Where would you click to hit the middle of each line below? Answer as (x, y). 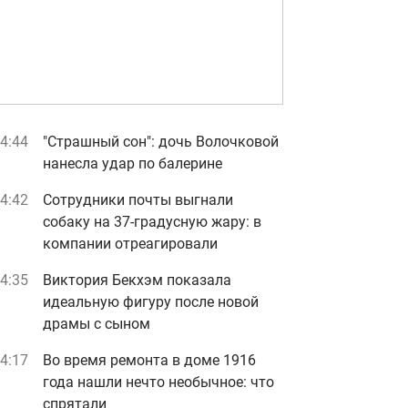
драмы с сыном (97, 324)
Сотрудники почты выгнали (138, 200)
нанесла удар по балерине (133, 163)
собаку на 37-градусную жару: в (152, 222)
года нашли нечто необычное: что (158, 382)
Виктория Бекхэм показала (137, 280)
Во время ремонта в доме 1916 (149, 360)
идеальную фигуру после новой (151, 302)
